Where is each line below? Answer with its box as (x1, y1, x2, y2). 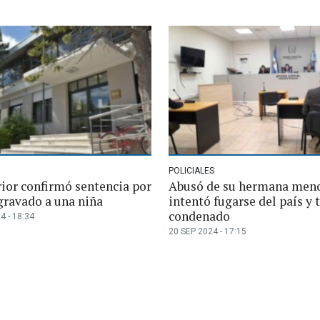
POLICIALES (169, 165, 214, 176)
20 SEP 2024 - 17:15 (169, 226, 246, 236)
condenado (169, 207, 230, 224)
